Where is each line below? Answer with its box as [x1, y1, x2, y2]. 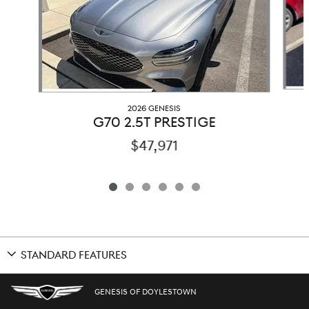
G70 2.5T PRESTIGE [93, 114, 216, 132]
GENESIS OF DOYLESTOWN [94, 286, 197, 297]
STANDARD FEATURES [21, 249, 127, 263]
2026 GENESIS [128, 103, 181, 114]
